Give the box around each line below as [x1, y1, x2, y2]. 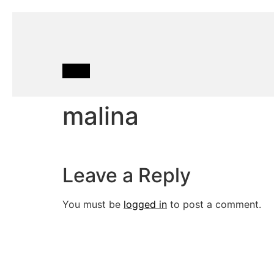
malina [62, 101, 139, 131]
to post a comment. [167, 198, 261, 211]
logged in [124, 198, 167, 211]
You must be [62, 198, 124, 211]
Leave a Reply [62, 163, 191, 188]
